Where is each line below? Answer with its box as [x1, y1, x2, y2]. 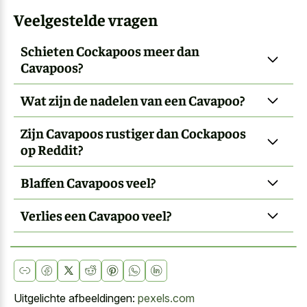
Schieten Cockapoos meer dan [21, 41, 199, 59]
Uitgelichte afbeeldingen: [14, 291, 138, 306]
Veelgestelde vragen [14, 9, 158, 30]
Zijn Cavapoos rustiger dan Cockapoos [21, 123, 246, 141]
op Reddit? [21, 140, 83, 158]
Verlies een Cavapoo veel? [21, 206, 171, 223]
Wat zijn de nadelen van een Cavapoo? [21, 90, 245, 108]
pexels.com [138, 291, 195, 306]
